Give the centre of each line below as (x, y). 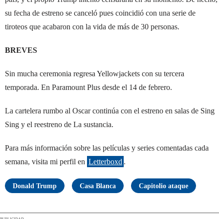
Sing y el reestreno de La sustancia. (59, 124)
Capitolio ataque (164, 186)
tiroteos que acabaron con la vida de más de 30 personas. (92, 26)
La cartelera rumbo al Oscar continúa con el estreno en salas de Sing (110, 110)
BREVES (21, 50)
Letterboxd (106, 161)
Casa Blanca (98, 186)
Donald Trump (35, 186)
